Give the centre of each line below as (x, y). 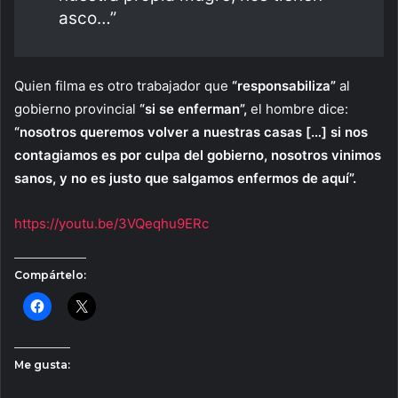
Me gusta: (42, 365)
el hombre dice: (299, 109)
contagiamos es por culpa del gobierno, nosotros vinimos (198, 155)
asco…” (88, 18)
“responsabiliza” (284, 86)
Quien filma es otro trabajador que (123, 86)
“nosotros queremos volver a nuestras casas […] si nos (191, 132)
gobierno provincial (77, 109)
